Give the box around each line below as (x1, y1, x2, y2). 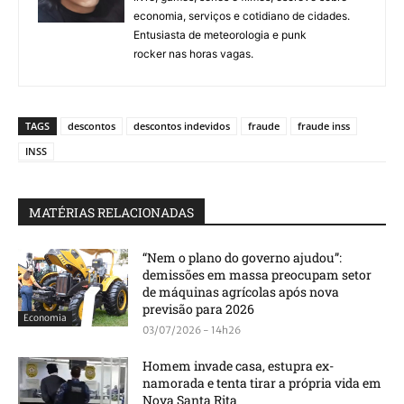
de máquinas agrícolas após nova (142, 283, 340, 301)
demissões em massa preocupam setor (142, 266, 372, 284)
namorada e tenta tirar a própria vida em (142, 374, 382, 392)
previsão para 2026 (142, 300, 255, 318)
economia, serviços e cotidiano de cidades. (133, 9, 350, 23)
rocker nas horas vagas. (133, 47, 253, 61)
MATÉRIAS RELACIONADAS (29, 204, 194, 222)
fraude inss (298, 119, 350, 133)
